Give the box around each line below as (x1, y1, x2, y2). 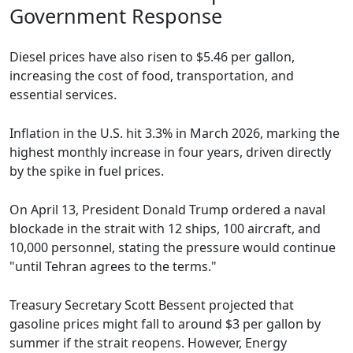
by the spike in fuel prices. (9, 162, 164, 180)
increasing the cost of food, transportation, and (9, 67, 294, 85)
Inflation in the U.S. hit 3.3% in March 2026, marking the (9, 124, 340, 143)
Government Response (9, 2, 222, 30)
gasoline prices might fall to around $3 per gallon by (9, 315, 321, 333)
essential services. (9, 86, 117, 104)
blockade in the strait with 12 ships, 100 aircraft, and (9, 220, 321, 238)
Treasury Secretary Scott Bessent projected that (9, 296, 294, 314)
